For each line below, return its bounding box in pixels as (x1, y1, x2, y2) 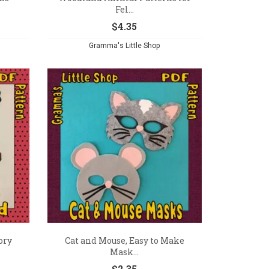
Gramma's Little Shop (89, 41, 160, 50)
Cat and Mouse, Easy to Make (64, 235, 184, 246)
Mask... (110, 246, 139, 258)
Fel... (115, 3, 134, 15)
